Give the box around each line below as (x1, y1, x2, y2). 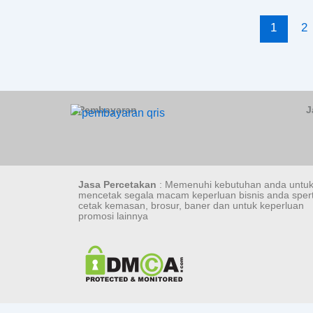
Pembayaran (78, 104, 137, 115)
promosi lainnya (78, 210, 148, 221)
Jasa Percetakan (78, 178, 156, 190)
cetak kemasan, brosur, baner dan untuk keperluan (78, 199, 304, 211)
